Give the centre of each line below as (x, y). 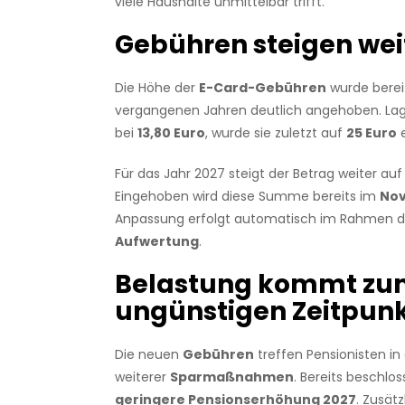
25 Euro (371, 133)
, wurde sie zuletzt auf (275, 133)
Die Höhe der (156, 88)
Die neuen (148, 355)
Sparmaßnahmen (231, 377)
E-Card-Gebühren (262, 88)
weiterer (142, 377)
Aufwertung (156, 242)
